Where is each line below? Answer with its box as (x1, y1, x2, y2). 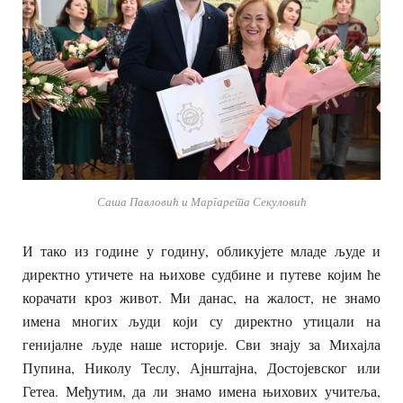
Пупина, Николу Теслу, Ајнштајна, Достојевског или (22, 358, 381, 378)
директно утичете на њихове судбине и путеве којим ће (22, 264, 381, 284)
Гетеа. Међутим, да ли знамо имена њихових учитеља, (22, 381, 381, 401)
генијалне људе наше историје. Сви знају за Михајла (22, 335, 381, 354)
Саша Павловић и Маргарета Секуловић (96, 193, 307, 210)
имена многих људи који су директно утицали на (22, 311, 381, 331)
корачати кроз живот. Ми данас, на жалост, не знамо (22, 288, 381, 308)
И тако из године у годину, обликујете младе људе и (22, 241, 381, 261)
